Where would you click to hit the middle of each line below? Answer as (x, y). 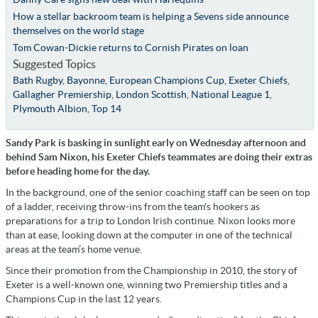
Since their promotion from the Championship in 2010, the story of (152, 270)
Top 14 (106, 108)
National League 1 (230, 94)
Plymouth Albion (50, 108)
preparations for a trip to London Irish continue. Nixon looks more (150, 220)
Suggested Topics (54, 64)
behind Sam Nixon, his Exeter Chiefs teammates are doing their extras (159, 157)
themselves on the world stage (78, 30)
